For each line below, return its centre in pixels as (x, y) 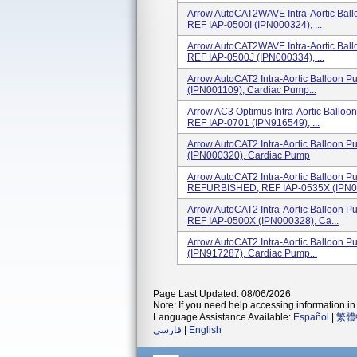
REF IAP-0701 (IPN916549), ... (253, 123)
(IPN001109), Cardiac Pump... (252, 90)
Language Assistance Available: (223, 317)
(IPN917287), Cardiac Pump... (252, 253)
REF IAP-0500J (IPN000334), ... (256, 57)
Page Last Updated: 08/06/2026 (222, 294)
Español (311, 317)
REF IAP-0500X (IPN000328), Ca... (263, 221)
